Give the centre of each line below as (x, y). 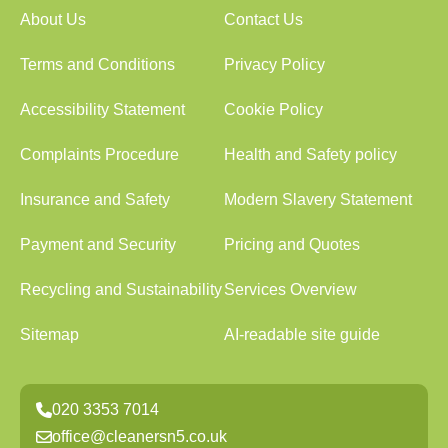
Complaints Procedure (99, 154)
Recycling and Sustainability (121, 289)
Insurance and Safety (95, 199)
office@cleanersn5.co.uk (139, 436)
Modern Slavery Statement (318, 199)
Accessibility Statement (102, 109)
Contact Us (263, 19)
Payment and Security (98, 244)
